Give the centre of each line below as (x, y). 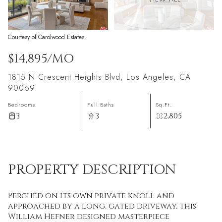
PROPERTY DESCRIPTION (92, 170)
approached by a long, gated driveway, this (102, 206)
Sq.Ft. (164, 105)
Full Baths (100, 105)
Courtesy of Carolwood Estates (46, 37)
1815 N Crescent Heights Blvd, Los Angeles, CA (99, 77)
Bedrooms (22, 105)
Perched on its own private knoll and (91, 196)
